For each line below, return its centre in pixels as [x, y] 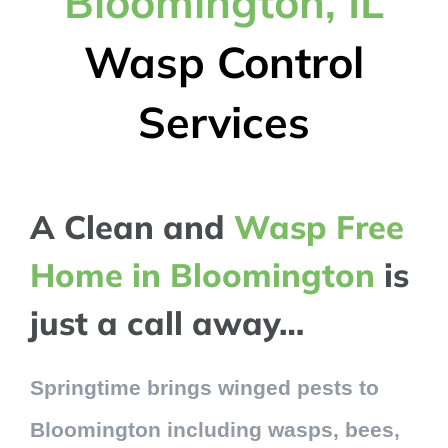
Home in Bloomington [202, 275]
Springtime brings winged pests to [204, 388]
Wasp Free [318, 227]
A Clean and [131, 227]
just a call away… [166, 323]
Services [224, 122]
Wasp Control [224, 62]
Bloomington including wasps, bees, [214, 430]
